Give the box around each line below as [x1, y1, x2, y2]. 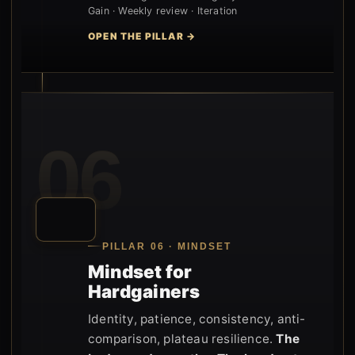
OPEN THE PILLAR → [88, 31, 197, 42]
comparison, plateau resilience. [88, 330, 277, 346]
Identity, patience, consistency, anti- [88, 311, 306, 326]
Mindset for [88, 260, 193, 282]
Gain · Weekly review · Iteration [88, 5, 238, 17]
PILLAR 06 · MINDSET [102, 241, 232, 251]
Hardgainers [88, 280, 200, 302]
